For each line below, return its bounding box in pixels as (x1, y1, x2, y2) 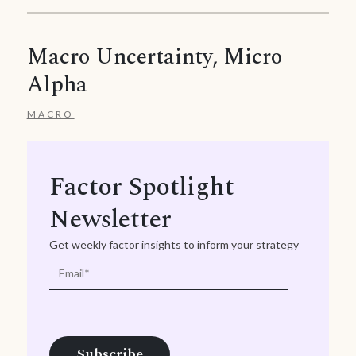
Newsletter (49, 199, 172, 239)
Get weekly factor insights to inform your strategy (49, 237, 300, 251)
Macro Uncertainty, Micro (26, 40, 282, 74)
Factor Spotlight (49, 167, 235, 207)
